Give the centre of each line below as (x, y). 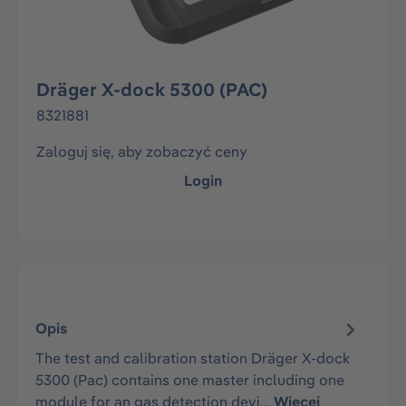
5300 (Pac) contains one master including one (190, 379)
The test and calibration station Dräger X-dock (193, 358)
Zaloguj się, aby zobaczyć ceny (142, 151)
